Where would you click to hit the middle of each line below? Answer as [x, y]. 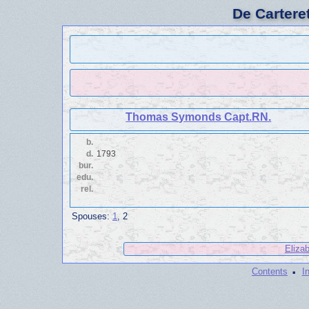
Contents [270, 272]
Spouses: [92, 216]
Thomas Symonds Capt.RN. [199, 117]
